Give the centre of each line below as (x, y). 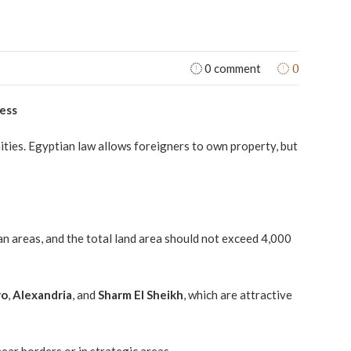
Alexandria (42, 295)
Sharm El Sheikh (140, 295)
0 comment (232, 68)
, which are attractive (237, 295)
